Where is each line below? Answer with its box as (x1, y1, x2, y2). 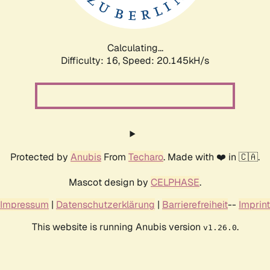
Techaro (128, 150, 163, 163)
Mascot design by (69, 175, 151, 189)
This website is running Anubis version (31, 220, 203, 233)
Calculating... (107, 41, 163, 54)
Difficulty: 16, (61, 54, 122, 67)
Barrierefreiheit (162, 198, 228, 211)
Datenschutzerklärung (56, 198, 155, 211)
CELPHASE (151, 175, 199, 189)
